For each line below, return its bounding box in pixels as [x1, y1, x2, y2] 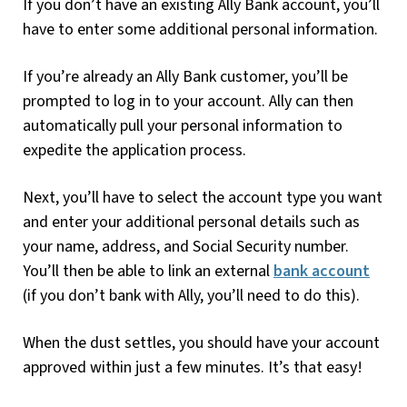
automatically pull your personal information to [23, 114, 342, 137]
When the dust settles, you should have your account [23, 331, 380, 354]
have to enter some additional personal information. [23, 17, 378, 41]
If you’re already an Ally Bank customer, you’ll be [23, 65, 348, 88]
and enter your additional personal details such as [23, 210, 360, 233]
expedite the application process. [23, 138, 246, 162]
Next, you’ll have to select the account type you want [23, 185, 382, 209]
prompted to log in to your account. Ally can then [23, 89, 353, 113]
